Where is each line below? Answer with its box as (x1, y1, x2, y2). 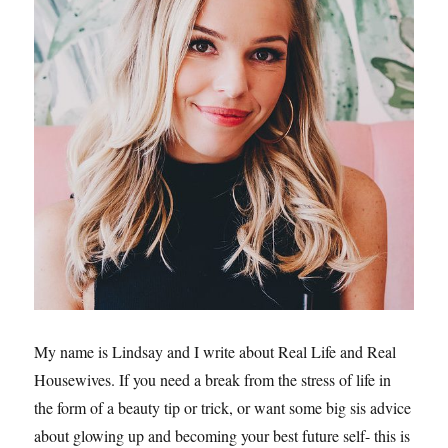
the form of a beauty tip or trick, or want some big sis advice (34, 396, 412, 418)
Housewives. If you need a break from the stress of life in (34, 368, 392, 390)
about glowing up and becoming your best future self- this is (34, 424, 411, 446)
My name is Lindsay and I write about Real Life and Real (34, 340, 397, 362)
